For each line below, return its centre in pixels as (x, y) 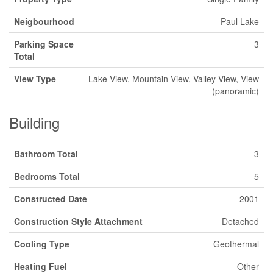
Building (34, 122)
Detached (240, 221)
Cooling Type (42, 244)
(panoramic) (236, 91)
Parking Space (44, 44)
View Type (35, 79)
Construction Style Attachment (78, 221)
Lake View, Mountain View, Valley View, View (174, 79)
